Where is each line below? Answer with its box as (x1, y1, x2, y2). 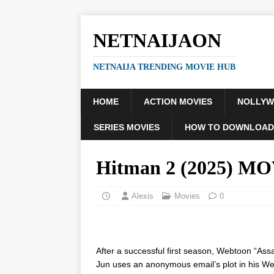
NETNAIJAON (93, 29, 221, 51)
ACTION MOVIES (144, 97, 212, 106)
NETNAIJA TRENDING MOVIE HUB (93, 62, 235, 72)
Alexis (131, 191, 154, 201)
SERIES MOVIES (94, 122, 160, 132)
